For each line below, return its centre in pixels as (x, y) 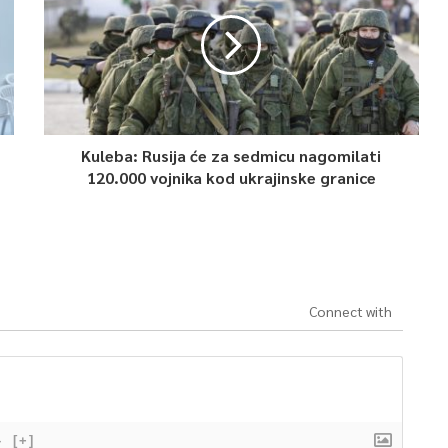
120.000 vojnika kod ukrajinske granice (231, 178)
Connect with (350, 311)
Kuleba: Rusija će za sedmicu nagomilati (231, 156)
